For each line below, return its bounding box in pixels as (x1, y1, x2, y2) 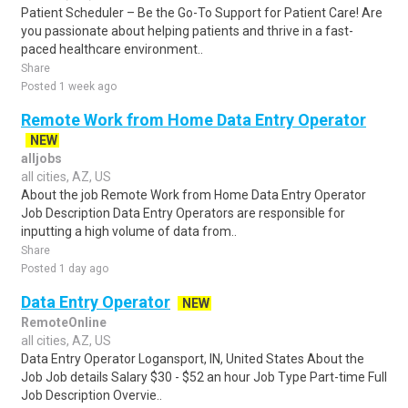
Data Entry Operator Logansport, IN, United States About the (21, 352, 364, 366)
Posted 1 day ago (21, 262, 108, 275)
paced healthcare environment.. (21, 42, 203, 56)
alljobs (21, 151, 62, 166)
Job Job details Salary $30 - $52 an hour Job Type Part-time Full (21, 370, 387, 384)
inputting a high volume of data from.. (21, 224, 237, 239)
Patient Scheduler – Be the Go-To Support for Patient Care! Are (21, 5, 382, 20)
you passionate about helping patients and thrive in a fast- (21, 24, 353, 38)
